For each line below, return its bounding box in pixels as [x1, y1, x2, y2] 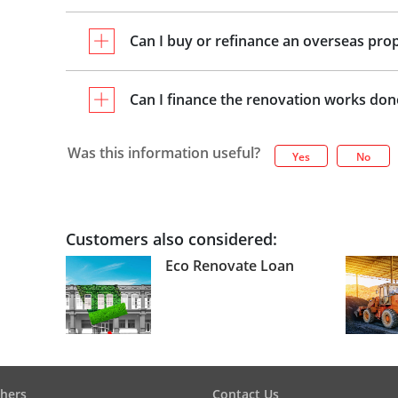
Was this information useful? [67, 143, 260, 163]
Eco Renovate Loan [164, 256, 294, 275]
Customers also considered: [65, 228, 277, 250]
